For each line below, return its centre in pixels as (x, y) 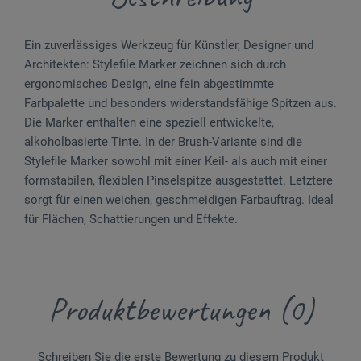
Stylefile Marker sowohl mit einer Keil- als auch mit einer (176, 161)
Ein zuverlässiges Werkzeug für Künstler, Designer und (169, 45)
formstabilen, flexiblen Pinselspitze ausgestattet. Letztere (178, 180)
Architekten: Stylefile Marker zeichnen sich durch (155, 64)
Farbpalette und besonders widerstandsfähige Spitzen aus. (180, 103)
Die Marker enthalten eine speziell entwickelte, (149, 122)
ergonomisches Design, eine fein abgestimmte (149, 83)
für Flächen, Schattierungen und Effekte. (131, 219)
